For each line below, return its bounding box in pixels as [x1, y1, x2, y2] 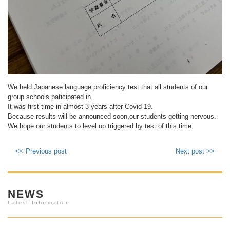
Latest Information [8, 200, 70, 206]
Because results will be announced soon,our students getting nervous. [8, 112, 216, 121]
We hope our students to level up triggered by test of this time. [8, 122, 194, 130]
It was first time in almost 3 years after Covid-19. [8, 103, 153, 111]
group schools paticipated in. [8, 93, 93, 101]
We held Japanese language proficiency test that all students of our [8, 83, 208, 91]
